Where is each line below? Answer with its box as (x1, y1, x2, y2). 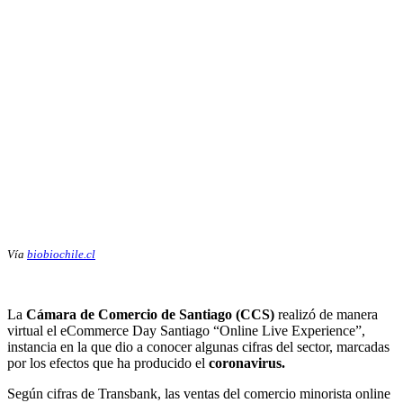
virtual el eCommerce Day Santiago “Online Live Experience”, (7, 323, 365, 339)
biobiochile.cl (27, 247, 95, 262)
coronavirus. (209, 355, 285, 372)
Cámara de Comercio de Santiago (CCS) (26, 307, 274, 323)
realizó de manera (274, 307, 378, 323)
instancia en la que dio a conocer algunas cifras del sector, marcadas (7, 339, 390, 355)
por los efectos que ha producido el (7, 355, 209, 372)
